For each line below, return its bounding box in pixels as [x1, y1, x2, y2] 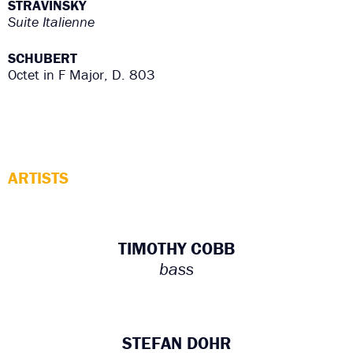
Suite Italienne [8, 13, 95, 32]
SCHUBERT [8, 49, 77, 68]
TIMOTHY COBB [117, 238, 235, 260]
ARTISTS [8, 168, 69, 189]
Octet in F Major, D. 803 [8, 65, 155, 84]
